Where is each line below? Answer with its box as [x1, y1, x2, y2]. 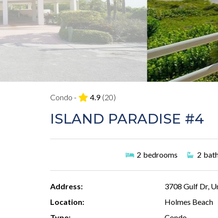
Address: [50, 182, 83, 191]
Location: [50, 197, 84, 207]
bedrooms [143, 150, 178, 160]
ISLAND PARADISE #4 [50, 110, 204, 127]
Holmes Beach [164, 197, 213, 207]
